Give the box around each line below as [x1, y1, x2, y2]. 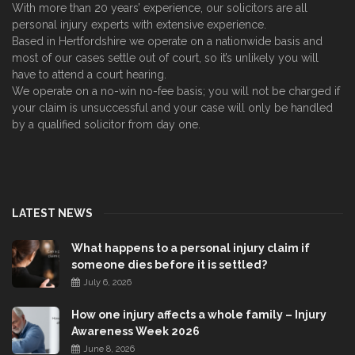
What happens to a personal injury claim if [71, 241, 310, 254]
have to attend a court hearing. [12, 67, 166, 81]
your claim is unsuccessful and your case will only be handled [12, 101, 333, 114]
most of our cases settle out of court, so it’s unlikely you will [12, 51, 319, 64]
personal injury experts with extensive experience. [12, 17, 266, 31]
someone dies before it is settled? [71, 258, 267, 271]
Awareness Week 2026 [71, 324, 200, 338]
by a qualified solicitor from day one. [12, 117, 200, 131]
